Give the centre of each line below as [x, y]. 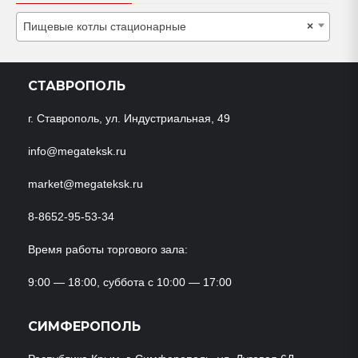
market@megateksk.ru [86, 183]
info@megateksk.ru [77, 151]
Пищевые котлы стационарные [105, 26]
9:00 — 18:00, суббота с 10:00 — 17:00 [130, 282]
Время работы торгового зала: [108, 249]
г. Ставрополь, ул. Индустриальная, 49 [129, 118]
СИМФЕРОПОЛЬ [84, 326]
